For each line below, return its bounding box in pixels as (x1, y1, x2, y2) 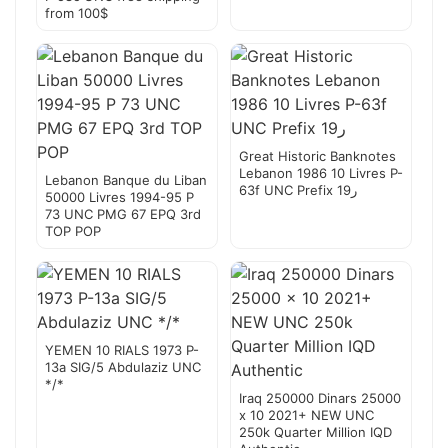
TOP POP (45, 223, 101, 240)
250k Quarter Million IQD (239, 424, 392, 441)
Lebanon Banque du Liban (45, 172, 207, 189)
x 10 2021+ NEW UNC (239, 407, 374, 424)
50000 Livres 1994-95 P (45, 189, 194, 206)
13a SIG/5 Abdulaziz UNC (45, 359, 201, 376)
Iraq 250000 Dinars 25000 (239, 390, 401, 407)
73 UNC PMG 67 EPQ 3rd (45, 206, 201, 223)
